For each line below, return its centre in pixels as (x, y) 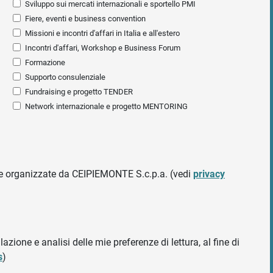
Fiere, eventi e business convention (86, 19)
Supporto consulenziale (66, 77)
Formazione (45, 63)
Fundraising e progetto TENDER (79, 92)
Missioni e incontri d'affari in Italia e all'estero (103, 34)
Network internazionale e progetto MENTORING (107, 107)
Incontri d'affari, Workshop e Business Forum (103, 48)
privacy (209, 174)
